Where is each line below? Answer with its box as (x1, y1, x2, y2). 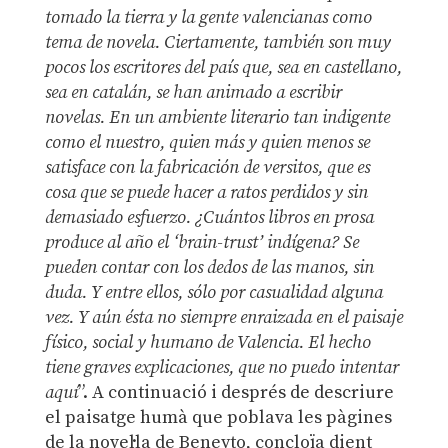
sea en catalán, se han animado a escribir (44, 81, 342, 105)
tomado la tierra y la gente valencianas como (44, 6, 372, 30)
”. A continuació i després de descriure (77, 381, 394, 405)
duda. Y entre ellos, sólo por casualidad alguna (44, 281, 383, 305)
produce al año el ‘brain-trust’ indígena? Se (44, 231, 359, 255)
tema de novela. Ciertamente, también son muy (44, 31, 391, 55)
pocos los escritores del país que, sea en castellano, (44, 56, 402, 80)
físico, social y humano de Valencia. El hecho (44, 331, 371, 355)
